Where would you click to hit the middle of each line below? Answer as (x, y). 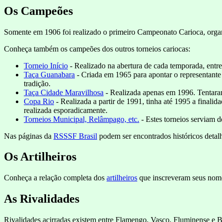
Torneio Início (46, 65)
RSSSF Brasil (75, 136)
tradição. (37, 83)
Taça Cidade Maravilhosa (64, 92)
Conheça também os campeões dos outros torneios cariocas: (97, 49)
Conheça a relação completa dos (55, 178)
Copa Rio (39, 101)
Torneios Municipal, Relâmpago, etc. (82, 119)
